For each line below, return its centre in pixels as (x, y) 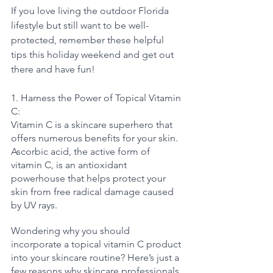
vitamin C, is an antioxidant (70, 165)
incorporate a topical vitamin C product (97, 244)
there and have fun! (53, 69)
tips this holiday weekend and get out (94, 55)
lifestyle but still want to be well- (80, 26)
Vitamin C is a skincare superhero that (93, 125)
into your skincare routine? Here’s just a (96, 258)
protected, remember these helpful (89, 40)
